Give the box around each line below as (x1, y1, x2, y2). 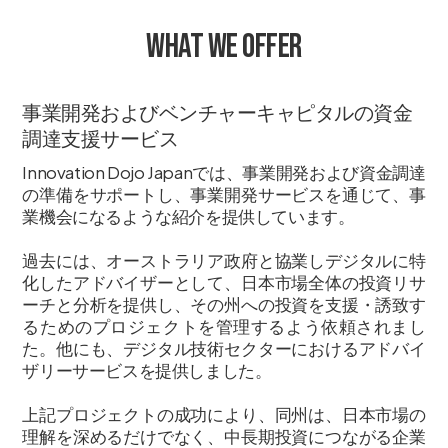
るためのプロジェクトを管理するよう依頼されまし (22, 314, 426, 337)
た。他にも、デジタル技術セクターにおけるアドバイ (22, 336, 426, 359)
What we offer (146, 25, 302, 67)
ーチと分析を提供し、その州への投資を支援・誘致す (22, 292, 426, 315)
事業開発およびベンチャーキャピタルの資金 (22, 98, 413, 124)
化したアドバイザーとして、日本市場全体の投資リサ (22, 270, 426, 293)
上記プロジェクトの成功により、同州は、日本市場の (22, 402, 426, 425)
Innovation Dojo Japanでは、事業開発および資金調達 (22, 160, 426, 183)
